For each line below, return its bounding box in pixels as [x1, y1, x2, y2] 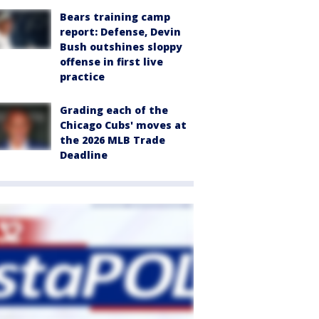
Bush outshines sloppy [60, 40, 182, 53]
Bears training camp [60, 10, 170, 23]
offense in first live [60, 55, 163, 68]
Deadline [60, 148, 108, 162]
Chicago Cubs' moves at [60, 118, 187, 132]
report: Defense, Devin [60, 25, 181, 38]
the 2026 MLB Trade [60, 133, 165, 147]
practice [60, 70, 105, 83]
